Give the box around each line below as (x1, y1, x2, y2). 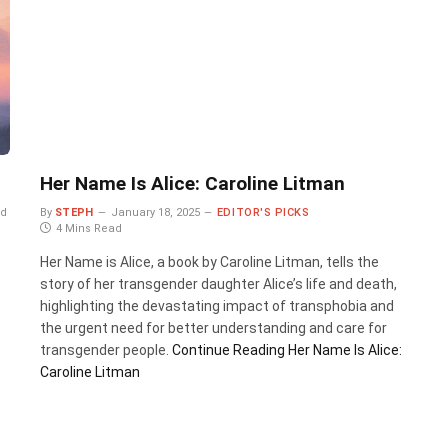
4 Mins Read (55, 221, 122, 235)
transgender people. (39, 341, 172, 358)
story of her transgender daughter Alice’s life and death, (39, 275, 397, 292)
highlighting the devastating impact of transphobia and (39, 297, 394, 314)
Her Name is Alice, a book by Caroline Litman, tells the (39, 253, 379, 270)
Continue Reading (171, 341, 285, 358)
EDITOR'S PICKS (216, 205, 310, 219)
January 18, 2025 (110, 205, 200, 219)
